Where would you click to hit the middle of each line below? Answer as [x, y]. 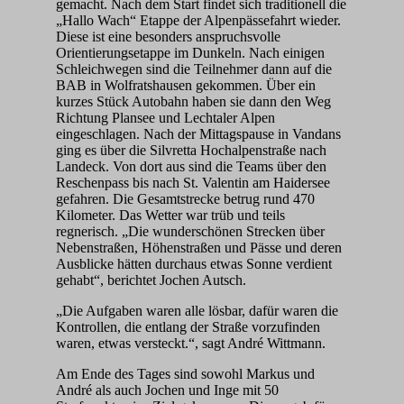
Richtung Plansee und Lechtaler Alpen [165, 118]
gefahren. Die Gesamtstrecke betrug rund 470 [185, 199]
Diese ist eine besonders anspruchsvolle [168, 37]
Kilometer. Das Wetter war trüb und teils [170, 216]
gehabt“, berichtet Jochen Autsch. [151, 280]
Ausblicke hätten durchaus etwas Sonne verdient [194, 264]
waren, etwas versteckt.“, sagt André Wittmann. [191, 344]
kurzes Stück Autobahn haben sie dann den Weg [193, 102]
